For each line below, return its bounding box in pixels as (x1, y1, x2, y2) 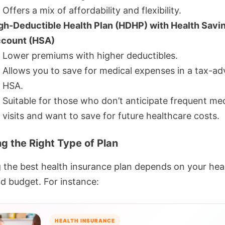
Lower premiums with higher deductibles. (3, 50, 178, 61)
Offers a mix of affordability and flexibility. (3, 5, 181, 16)
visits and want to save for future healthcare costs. (3, 110, 219, 121)
